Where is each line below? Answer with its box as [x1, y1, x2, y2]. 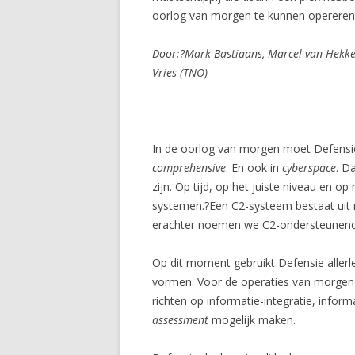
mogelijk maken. [208, 312, 296, 328]
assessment [152, 312, 208, 328]
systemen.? [152, 198, 209, 214]
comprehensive [152, 160, 226, 176]
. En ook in [226, 160, 282, 176]
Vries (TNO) [152, 65, 208, 81]
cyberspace [282, 160, 336, 176]
